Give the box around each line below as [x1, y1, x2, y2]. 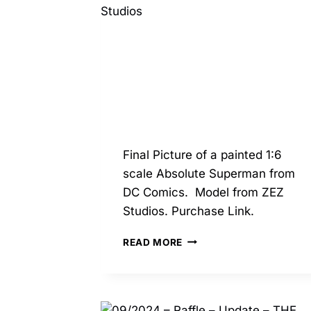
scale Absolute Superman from [123, 166, 295, 180]
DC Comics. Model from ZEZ [123, 185, 284, 199]
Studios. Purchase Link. [123, 203, 254, 218]
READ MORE [123, 236, 183, 248]
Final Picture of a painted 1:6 [123, 147, 282, 162]
